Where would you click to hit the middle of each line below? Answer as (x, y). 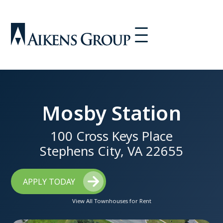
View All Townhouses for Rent (111, 201)
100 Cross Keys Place (111, 136)
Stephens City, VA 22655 (111, 151)
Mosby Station (111, 113)
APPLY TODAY (49, 181)
